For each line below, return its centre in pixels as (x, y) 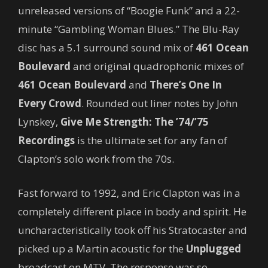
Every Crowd (50, 103)
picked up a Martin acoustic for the (102, 248)
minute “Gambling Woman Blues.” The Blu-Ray (129, 29)
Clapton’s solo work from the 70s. (96, 159)
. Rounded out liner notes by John (159, 103)
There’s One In (186, 84)
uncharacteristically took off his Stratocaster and (133, 230)
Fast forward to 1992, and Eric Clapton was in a (129, 193)
